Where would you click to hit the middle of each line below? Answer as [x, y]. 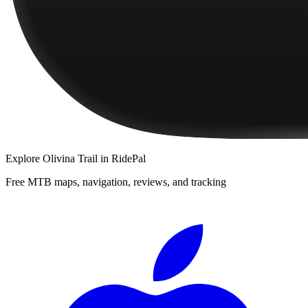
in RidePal [122, 159]
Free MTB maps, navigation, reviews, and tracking [116, 182]
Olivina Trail [70, 159]
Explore [24, 159]
